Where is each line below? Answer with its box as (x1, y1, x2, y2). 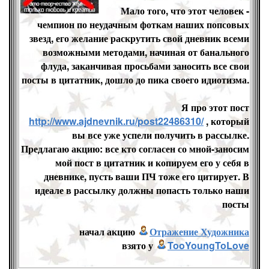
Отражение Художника (150, 225, 249, 238)
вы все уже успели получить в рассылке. (72, 128, 249, 142)
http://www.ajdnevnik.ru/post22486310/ (29, 114, 204, 128)
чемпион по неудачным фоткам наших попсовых (37, 17, 249, 31)
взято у (122, 238, 156, 252)
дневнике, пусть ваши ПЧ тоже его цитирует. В (44, 169, 249, 183)
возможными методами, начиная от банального (43, 45, 249, 59)
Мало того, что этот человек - (121, 4, 249, 17)
